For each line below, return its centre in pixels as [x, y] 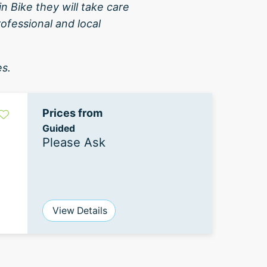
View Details [80, 211]
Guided [59, 128]
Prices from [72, 113]
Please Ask [74, 142]
